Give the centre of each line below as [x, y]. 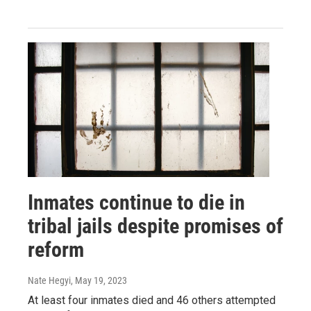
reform [56, 249]
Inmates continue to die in [136, 202]
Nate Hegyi [49, 280]
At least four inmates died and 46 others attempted [152, 300]
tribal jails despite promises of [155, 226]
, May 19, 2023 [99, 280]
